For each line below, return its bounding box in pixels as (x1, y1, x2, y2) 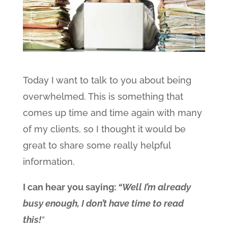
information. (22, 156, 75, 167)
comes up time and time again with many (22, 107, 202, 118)
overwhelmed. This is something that (22, 91, 183, 102)
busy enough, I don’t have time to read (22, 198, 184, 209)
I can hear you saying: (22, 182, 118, 192)
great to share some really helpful (22, 140, 170, 151)
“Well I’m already (118, 182, 191, 192)
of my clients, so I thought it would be (22, 124, 186, 134)
